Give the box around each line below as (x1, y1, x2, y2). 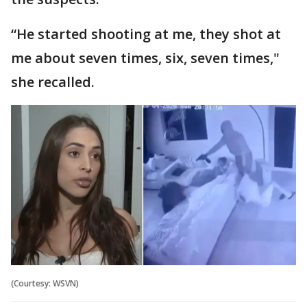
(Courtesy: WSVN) (11, 277, 79, 289)
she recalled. (11, 73, 95, 91)
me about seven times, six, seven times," (11, 49, 280, 67)
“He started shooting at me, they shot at (11, 25, 281, 43)
